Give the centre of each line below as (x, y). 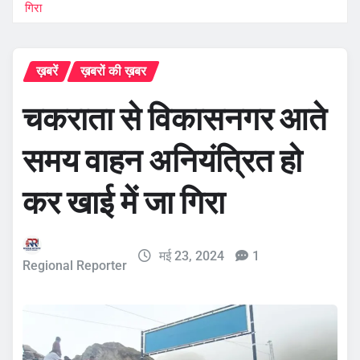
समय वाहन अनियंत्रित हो (162, 160)
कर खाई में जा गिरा (124, 202)
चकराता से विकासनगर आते (175, 119)
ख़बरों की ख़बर (113, 71)
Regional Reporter (75, 265)
